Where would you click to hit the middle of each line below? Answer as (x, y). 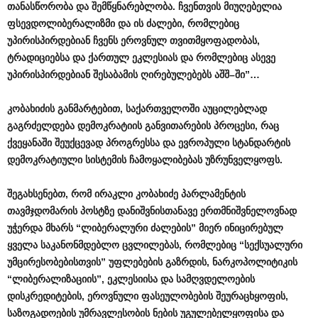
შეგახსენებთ (36, 194)
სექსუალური (273, 245)
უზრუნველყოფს (242, 160)
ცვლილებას (150, 245)
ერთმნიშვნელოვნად (248, 211)
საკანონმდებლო (80, 245)
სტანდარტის (261, 143)
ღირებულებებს (176, 75)
